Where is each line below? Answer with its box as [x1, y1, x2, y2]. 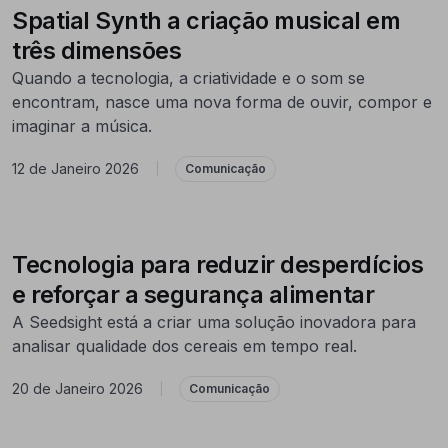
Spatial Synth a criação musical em [12, 5, 400, 35]
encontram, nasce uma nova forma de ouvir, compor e [12, 91, 432, 112]
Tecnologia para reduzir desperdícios [12, 249, 423, 279]
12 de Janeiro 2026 [12, 160, 139, 178]
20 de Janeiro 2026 [12, 380, 143, 398]
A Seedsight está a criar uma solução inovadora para [12, 311, 416, 332]
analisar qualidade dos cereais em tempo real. [12, 335, 357, 356]
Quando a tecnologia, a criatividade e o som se [12, 67, 365, 88]
